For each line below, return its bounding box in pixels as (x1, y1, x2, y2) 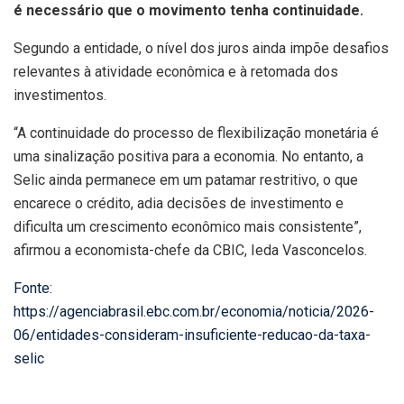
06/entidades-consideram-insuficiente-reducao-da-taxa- (14, 326, 371, 344)
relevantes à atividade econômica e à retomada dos (14, 63, 338, 81)
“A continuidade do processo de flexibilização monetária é (14, 124, 379, 142)
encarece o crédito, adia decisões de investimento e (14, 195, 344, 213)
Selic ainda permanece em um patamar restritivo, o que (14, 171, 358, 189)
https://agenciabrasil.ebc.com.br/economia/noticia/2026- (14, 303, 374, 321)
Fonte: (14, 280, 52, 298)
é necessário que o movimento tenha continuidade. (14, 2, 363, 20)
